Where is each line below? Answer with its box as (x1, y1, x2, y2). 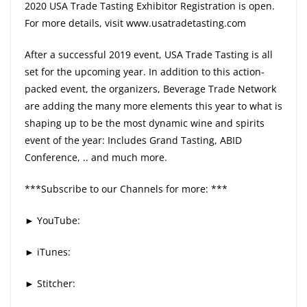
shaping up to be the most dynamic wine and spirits (25, 116, 265, 130)
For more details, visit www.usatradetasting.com (25, 16, 246, 30)
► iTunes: (25, 245, 71, 259)
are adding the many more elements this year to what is (25, 99, 282, 113)
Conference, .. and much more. (25, 151, 167, 164)
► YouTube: (25, 214, 80, 228)
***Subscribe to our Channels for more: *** (25, 182, 228, 196)
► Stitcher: (25, 277, 75, 291)
